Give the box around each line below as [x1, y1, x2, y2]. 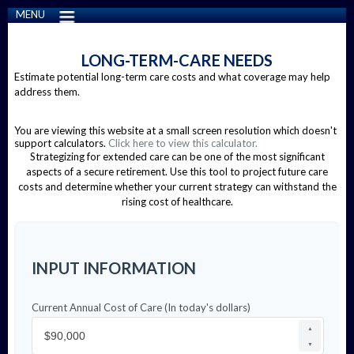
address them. [14, 85, 80, 98]
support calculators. [14, 137, 108, 149]
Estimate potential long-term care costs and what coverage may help [14, 70, 330, 83]
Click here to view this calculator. [108, 137, 258, 149]
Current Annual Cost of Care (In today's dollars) [32, 301, 250, 314]
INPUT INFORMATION [32, 258, 196, 277]
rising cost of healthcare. [121, 195, 233, 208]
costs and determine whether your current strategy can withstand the [17, 180, 337, 193]
